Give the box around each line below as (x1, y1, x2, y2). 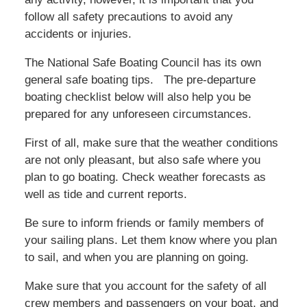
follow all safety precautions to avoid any (24, 10, 233, 24)
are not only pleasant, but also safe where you (24, 153, 260, 167)
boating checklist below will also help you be (24, 90, 251, 104)
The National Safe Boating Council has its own (24, 56, 261, 70)
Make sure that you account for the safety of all (24, 280, 267, 293)
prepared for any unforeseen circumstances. (24, 108, 251, 121)
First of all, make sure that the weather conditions (24, 136, 278, 150)
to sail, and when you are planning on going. (24, 251, 249, 265)
